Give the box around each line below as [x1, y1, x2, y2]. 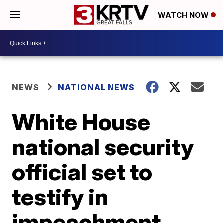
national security [12, 133, 194, 161]
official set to [12, 158, 153, 186]
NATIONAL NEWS [58, 82, 135, 92]
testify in [12, 183, 109, 211]
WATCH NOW [158, 10, 211, 20]
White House [12, 108, 151, 136]
